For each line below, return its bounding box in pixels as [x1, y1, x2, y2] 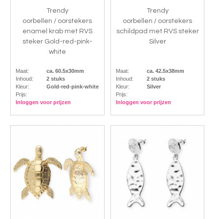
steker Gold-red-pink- [22, 38, 92, 45]
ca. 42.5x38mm [146, 68, 184, 74]
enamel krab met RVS [22, 28, 92, 35]
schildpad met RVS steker [116, 28, 199, 35]
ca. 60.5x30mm [46, 68, 84, 74]
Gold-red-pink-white [46, 84, 99, 90]
